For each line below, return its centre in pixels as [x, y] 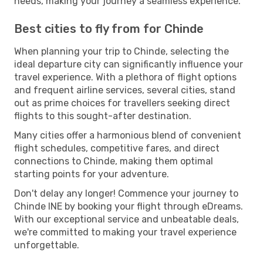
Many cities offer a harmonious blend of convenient [128, 135]
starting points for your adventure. [92, 174]
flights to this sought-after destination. [103, 116]
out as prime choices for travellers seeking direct [122, 103]
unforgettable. [47, 245]
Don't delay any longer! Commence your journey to [126, 193]
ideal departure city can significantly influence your [129, 64]
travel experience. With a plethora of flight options [125, 77]
